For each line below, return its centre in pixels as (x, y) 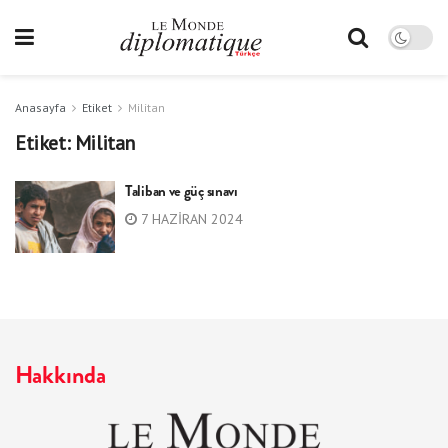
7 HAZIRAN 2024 (190, 219)
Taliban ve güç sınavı (181, 191)
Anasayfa (40, 107)
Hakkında (60, 374)
